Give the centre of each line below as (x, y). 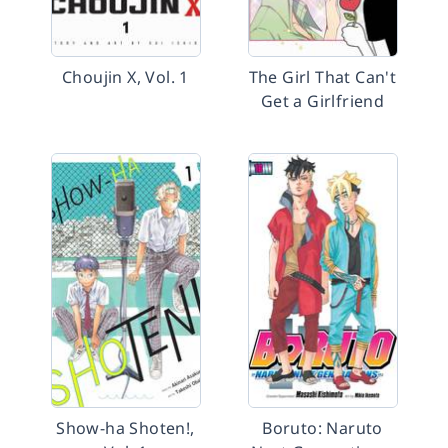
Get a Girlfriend (322, 101)
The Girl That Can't (322, 77)
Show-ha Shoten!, (125, 428)
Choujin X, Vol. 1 (125, 77)
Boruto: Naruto (322, 428)
